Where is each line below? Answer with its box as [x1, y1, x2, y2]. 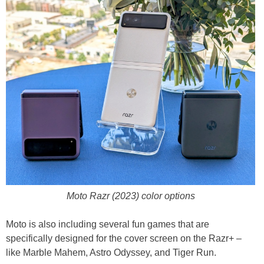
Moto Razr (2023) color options [66, 191, 195, 202]
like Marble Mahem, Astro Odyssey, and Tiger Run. [6, 247, 216, 258]
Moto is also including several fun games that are [6, 219, 209, 230]
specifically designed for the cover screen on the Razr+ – [6, 233, 242, 244]
